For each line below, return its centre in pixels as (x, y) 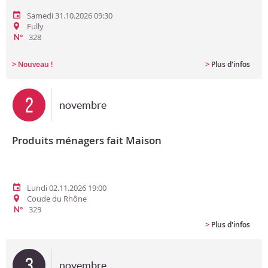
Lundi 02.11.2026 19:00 (67, 188)
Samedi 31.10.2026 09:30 (70, 16)
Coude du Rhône (57, 199)
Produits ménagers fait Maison (87, 140)
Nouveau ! (35, 64)
